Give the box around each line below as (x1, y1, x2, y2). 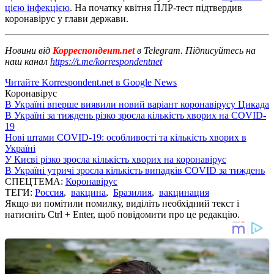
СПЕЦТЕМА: (5, 176, 65, 187)
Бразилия (113, 187, 152, 198)
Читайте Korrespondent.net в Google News (5, 76, 177, 87)
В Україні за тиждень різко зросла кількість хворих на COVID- (5, 109, 266, 120)
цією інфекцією (5, 2, 70, 13)
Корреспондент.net (50, 45, 137, 56)
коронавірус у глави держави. (5, 13, 128, 24)
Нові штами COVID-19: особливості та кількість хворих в (5, 131, 246, 143)
